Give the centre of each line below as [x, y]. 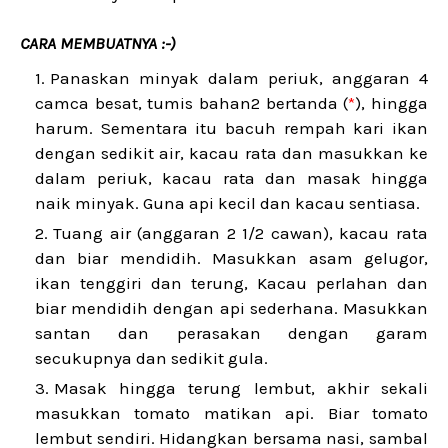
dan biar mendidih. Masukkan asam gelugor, [231, 258]
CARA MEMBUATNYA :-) [97, 43]
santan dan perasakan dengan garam [231, 333]
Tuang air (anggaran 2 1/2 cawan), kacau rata [240, 233]
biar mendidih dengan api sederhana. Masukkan [231, 308]
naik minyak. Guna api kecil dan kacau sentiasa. [227, 203]
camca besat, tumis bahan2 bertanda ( [192, 103]
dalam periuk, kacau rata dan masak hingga [231, 178]
